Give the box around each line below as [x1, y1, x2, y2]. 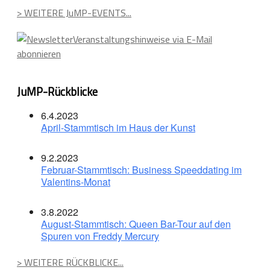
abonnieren [17, 46, 61, 61]
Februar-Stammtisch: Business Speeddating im [41, 163, 242, 177]
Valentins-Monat [41, 175, 110, 189]
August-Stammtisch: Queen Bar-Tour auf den [41, 217, 231, 231]
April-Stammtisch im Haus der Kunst [41, 121, 195, 135]
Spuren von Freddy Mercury [41, 229, 159, 243]
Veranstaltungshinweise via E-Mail [73, 31, 212, 46]
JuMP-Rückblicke [17, 83, 98, 100]
